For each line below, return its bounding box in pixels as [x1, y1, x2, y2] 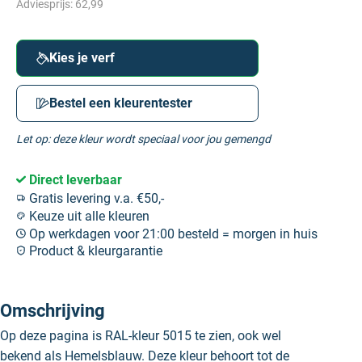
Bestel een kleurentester [49, 95, 192, 112]
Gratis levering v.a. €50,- [26, 191, 164, 207]
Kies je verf [49, 50, 115, 66]
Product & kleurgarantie [26, 243, 162, 259]
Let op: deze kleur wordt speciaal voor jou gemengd [16, 133, 271, 146]
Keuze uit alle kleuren [26, 208, 149, 224]
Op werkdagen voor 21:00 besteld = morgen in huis [26, 225, 318, 242]
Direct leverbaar [26, 172, 122, 188]
